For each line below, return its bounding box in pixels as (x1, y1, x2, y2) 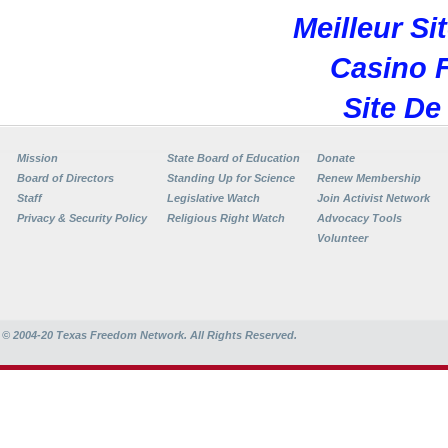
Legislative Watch (167, 192, 260, 204)
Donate (317, 152, 355, 164)
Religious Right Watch (167, 212, 285, 224)
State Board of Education (167, 152, 300, 164)
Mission (17, 152, 58, 164)
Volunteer (317, 232, 368, 244)
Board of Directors (17, 172, 114, 184)
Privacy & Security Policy (17, 212, 147, 224)
